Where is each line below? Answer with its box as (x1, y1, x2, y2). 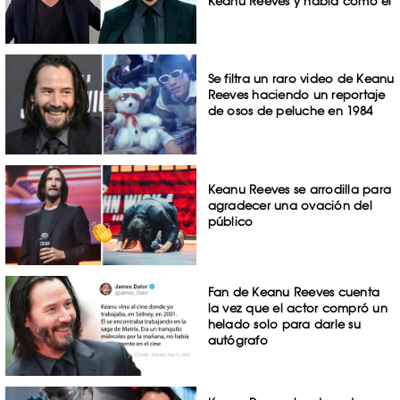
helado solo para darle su (207, 316, 361, 331)
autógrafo (207, 332, 268, 347)
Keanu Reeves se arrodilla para (207, 182, 392, 197)
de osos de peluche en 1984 (207, 104, 373, 119)
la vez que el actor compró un (207, 300, 387, 315)
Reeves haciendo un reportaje (207, 87, 386, 103)
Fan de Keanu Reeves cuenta (207, 284, 380, 299)
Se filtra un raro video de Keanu (207, 71, 395, 87)
